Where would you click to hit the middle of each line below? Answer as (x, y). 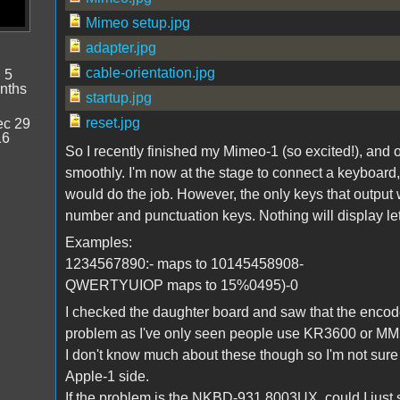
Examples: (98, 242)
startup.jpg (118, 97)
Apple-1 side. (107, 376)
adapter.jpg (121, 47)
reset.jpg (112, 122)
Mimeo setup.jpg (137, 22)
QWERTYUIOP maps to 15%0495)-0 (181, 285)
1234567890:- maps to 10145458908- (184, 263)
